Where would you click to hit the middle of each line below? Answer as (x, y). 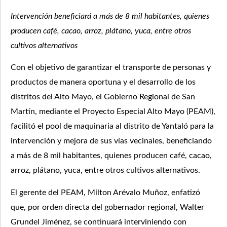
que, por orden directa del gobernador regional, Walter (107, 207)
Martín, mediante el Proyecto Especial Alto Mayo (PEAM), (113, 112)
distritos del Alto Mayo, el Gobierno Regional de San (103, 97)
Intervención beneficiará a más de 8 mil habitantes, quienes (110, 16)
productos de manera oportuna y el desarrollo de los (103, 82)
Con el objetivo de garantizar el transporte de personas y (111, 68)
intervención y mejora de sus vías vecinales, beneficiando (111, 141)
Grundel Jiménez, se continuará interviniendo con (99, 222)
